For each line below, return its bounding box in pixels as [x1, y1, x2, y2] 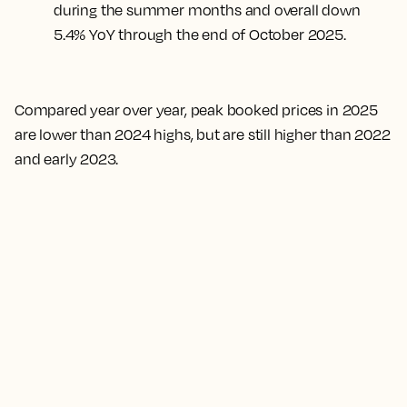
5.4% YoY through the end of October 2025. [54, 25, 346, 44]
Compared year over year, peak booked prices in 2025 [15, 101, 378, 119]
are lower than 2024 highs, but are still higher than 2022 [15, 125, 391, 144]
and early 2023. [15, 150, 119, 168]
